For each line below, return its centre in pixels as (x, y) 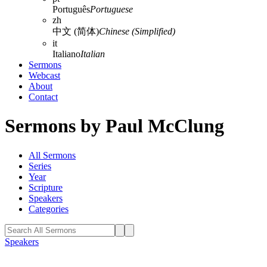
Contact (43, 97)
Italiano (66, 54)
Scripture (46, 187)
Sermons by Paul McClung (114, 126)
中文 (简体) (76, 31)
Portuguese (111, 9)
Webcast (44, 75)
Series (40, 166)
